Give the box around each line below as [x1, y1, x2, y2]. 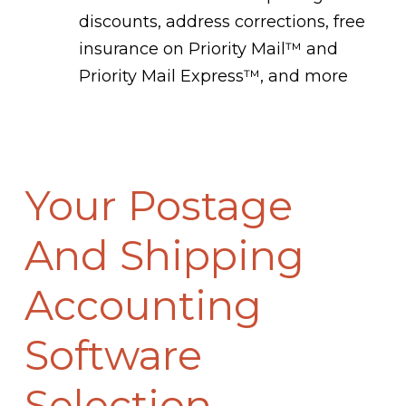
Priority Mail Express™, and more [78, 66, 348, 87]
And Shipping [24, 231, 304, 281]
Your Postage [24, 181, 293, 231]
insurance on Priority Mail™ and [78, 39, 338, 60]
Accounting [24, 281, 262, 331]
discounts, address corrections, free [78, 12, 365, 33]
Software [24, 331, 202, 381]
